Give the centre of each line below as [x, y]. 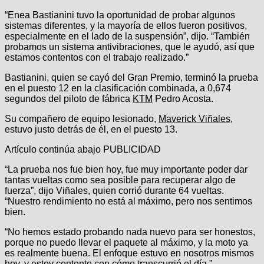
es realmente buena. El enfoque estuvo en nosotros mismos [129, 253]
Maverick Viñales [194, 118]
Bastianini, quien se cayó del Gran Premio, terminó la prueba [131, 77]
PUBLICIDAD [132, 149]
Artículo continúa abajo [53, 149]
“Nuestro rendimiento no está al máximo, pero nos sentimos [128, 201]
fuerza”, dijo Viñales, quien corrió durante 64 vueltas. [114, 190]
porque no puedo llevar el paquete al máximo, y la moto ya [126, 242]
